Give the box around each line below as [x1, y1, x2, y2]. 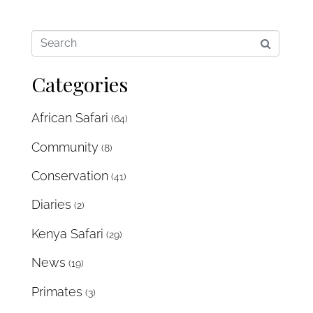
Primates [31, 284, 82, 299]
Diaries [31, 197, 71, 212]
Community [31, 139, 99, 154]
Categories [31, 71, 128, 98]
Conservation [31, 168, 108, 183]
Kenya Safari [31, 226, 103, 241]
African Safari [31, 110, 108, 126]
